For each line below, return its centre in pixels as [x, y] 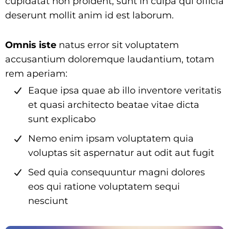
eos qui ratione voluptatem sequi [104, 187]
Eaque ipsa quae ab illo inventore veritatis [125, 90]
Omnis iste [31, 45]
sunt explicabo [62, 119]
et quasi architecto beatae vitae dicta [114, 105]
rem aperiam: [36, 74]
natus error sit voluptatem [118, 45]
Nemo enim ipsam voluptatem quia [111, 139]
